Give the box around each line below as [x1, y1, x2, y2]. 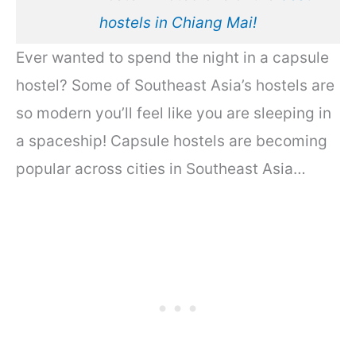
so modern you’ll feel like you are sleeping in [16, 103, 331, 122]
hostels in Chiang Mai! [99, 14, 257, 33]
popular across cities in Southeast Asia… [16, 159, 306, 178]
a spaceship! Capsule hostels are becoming [16, 131, 327, 150]
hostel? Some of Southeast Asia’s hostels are [16, 75, 335, 95]
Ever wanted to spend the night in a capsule [16, 48, 329, 67]
